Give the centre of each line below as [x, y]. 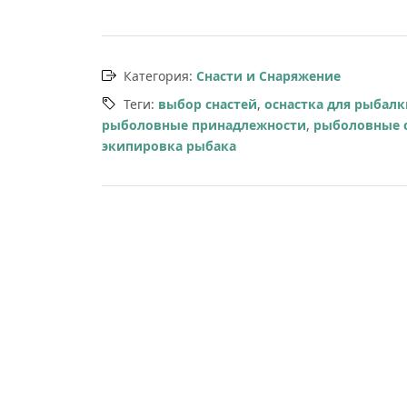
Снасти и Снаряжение [268, 76]
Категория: [160, 76]
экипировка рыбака [169, 146]
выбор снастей [208, 104]
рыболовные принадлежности [204, 125]
